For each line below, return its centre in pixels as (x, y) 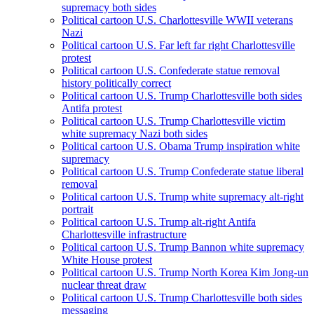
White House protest (107, 260)
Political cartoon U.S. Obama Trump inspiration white (181, 146)
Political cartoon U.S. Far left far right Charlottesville (178, 46)
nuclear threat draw (104, 285)
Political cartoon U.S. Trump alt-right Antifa (159, 222)
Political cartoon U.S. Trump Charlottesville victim (173, 121)
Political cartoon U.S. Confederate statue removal (171, 71)
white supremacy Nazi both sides (135, 134)
